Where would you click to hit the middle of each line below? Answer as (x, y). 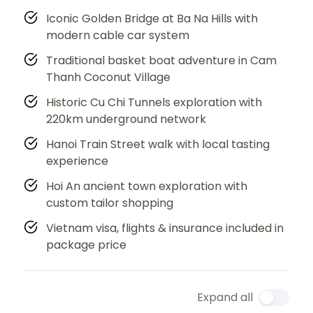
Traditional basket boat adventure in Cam (161, 60)
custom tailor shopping (110, 203)
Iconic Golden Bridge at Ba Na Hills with (152, 18)
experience (77, 161)
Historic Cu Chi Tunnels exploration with (154, 102)
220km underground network (126, 119)
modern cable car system (118, 35)
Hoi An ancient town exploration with (147, 186)
